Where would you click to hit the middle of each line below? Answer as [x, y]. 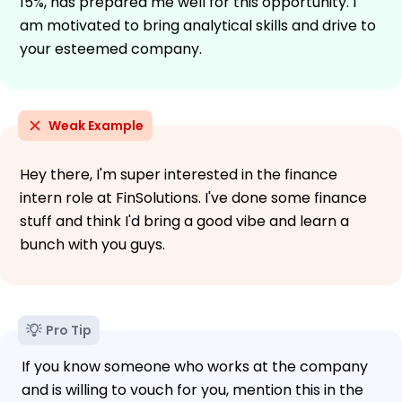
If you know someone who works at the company [195, 366]
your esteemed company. [111, 48]
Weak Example [96, 125]
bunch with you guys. [92, 244]
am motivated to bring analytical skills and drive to [198, 25]
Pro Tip [69, 330]
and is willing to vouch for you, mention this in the [192, 389]
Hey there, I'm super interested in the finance [179, 174]
